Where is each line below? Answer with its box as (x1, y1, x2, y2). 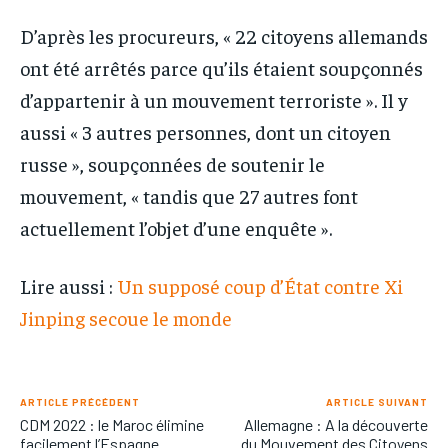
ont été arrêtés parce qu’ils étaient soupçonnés (20, 55, 423, 80)
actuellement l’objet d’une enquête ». (20, 215, 332, 240)
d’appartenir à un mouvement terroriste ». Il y (20, 87, 408, 112)
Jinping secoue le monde (20, 305, 232, 330)
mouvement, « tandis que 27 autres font (20, 183, 358, 208)
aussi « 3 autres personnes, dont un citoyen (20, 119, 391, 144)
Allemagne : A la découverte (243, 415, 428, 434)
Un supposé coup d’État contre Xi (117, 273, 403, 298)
